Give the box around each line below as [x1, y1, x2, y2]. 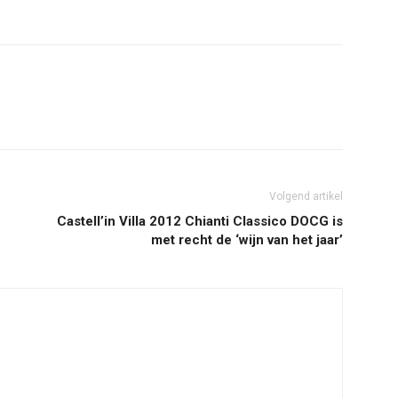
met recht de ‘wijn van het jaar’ [151, 232, 343, 248]
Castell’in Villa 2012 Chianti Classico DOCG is [57, 213, 343, 229]
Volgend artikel [269, 190, 343, 203]
